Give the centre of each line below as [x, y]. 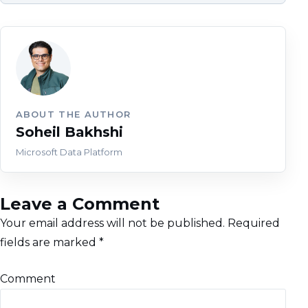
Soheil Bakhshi [69, 132]
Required [254, 223]
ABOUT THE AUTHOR [73, 114]
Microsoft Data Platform [69, 152]
